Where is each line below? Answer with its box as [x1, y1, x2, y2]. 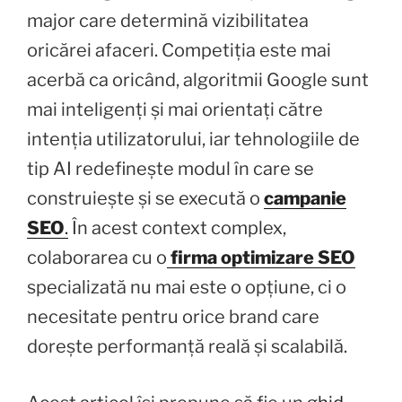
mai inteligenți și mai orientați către [27, 98, 323, 120]
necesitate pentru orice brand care [27, 305, 319, 328]
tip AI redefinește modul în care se [27, 157, 314, 179]
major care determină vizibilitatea [27, 9, 309, 31]
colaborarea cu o [27, 246, 167, 268]
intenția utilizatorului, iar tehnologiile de [27, 127, 360, 150]
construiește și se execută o [27, 187, 264, 209]
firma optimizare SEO [170, 246, 355, 268]
